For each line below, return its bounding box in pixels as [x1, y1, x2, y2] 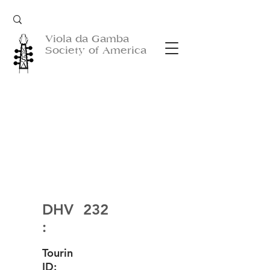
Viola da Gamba [45, 33, 129, 45]
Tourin [42, 246, 73, 260]
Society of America [45, 45, 146, 56]
